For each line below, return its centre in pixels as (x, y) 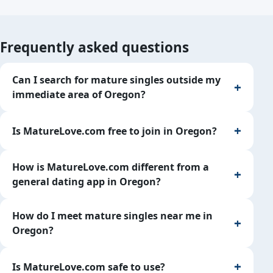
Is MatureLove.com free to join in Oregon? (115, 131)
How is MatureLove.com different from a (111, 167)
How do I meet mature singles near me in (112, 216)
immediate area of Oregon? (79, 94)
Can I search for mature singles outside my (116, 80)
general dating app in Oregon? (87, 182)
